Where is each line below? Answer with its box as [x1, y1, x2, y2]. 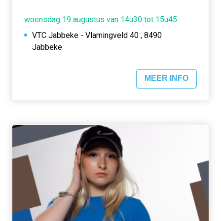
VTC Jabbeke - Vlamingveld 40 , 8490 [32, 30, 162, 40]
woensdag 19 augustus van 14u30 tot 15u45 [24, 14, 177, 24]
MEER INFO [145, 74, 188, 83]
